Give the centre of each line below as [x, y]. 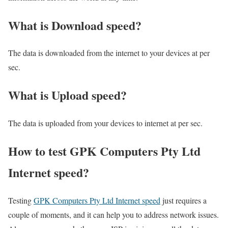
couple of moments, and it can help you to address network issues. [113, 215]
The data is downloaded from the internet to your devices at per [109, 53]
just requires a [183, 201]
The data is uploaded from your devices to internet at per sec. [105, 123]
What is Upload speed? [67, 95]
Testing [21, 201]
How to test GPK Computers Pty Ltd [104, 151]
